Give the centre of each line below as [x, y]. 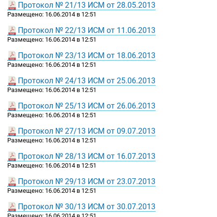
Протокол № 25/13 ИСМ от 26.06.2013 [87, 106]
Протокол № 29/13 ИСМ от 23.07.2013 [87, 182]
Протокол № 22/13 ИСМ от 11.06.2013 [87, 31]
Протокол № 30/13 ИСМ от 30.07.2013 [87, 207]
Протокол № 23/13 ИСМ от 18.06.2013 [87, 56]
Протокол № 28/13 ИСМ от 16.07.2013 [87, 156]
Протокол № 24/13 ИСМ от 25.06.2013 [87, 81]
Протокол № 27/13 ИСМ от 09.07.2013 [87, 131]
